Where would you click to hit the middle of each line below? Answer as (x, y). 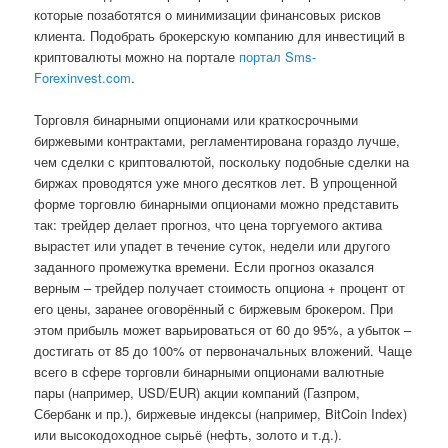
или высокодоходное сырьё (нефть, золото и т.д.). (188, 434)
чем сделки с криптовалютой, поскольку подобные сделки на (222, 161)
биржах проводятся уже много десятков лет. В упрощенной (216, 182)
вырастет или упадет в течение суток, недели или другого (212, 245)
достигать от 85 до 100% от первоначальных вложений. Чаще (223, 350)
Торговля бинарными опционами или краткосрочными (196, 119)
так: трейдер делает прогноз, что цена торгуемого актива (208, 224)
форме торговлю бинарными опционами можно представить (217, 203)
